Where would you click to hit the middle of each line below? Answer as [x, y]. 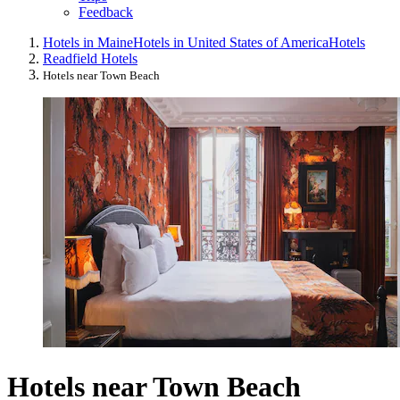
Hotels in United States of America [231, 43]
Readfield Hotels [90, 59]
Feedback [106, 12]
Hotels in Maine [88, 43]
